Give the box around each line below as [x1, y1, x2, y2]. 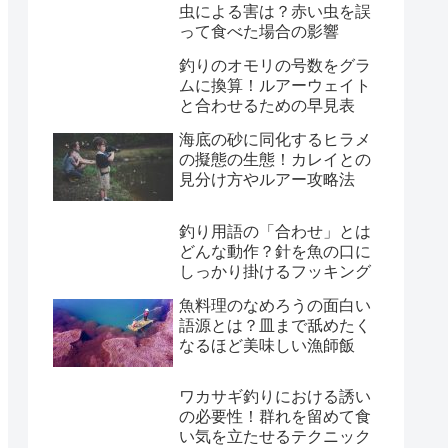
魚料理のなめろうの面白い [179, 296, 371, 314]
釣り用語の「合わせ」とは [179, 222, 371, 240]
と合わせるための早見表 [179, 97, 355, 115]
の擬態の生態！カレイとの [179, 151, 371, 169]
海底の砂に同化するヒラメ [179, 131, 371, 149]
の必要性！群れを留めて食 [179, 408, 371, 426]
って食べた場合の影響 [179, 23, 339, 41]
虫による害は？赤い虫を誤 [179, 3, 371, 21]
